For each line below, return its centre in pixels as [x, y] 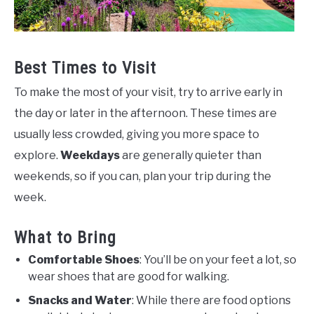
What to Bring [65, 237]
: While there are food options [211, 300]
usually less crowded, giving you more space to [137, 134]
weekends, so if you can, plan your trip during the [143, 176]
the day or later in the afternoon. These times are [145, 113]
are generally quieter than [191, 155]
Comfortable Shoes [84, 259]
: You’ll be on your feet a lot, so [218, 259]
